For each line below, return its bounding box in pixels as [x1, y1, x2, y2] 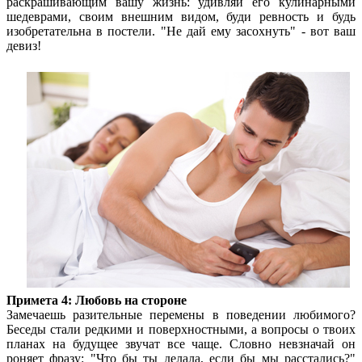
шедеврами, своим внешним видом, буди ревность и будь [6, 9, 356, 23]
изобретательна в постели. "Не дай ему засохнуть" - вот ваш [6, 23, 356, 38]
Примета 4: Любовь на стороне [6, 293, 187, 307]
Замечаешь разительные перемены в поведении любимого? [6, 307, 356, 322]
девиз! [6, 38, 41, 53]
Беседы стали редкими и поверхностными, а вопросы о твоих [6, 322, 356, 336]
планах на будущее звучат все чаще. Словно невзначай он [6, 336, 356, 351]
